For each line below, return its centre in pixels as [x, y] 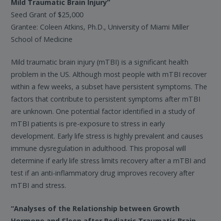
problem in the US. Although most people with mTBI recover [109, 74]
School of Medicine [42, 39]
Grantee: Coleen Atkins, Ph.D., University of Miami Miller [100, 27]
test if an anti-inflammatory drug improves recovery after [103, 173]
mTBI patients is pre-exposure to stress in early [88, 124]
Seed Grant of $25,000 [47, 14]
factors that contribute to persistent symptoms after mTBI [106, 99]
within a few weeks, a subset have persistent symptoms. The [109, 87]
